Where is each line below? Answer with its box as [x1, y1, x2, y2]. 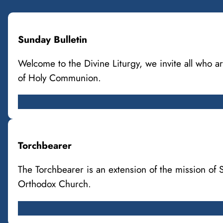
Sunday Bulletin [18, 32, 87, 46]
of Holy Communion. [18, 70, 101, 85]
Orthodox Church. [18, 177, 91, 191]
